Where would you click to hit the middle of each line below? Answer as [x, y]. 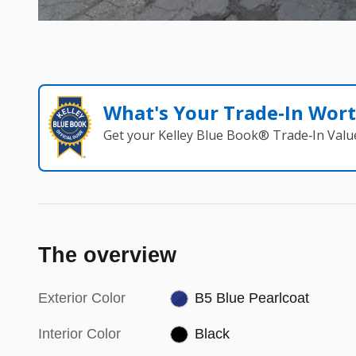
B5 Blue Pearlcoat [252, 298]
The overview [107, 255]
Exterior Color [82, 298]
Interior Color [79, 333]
